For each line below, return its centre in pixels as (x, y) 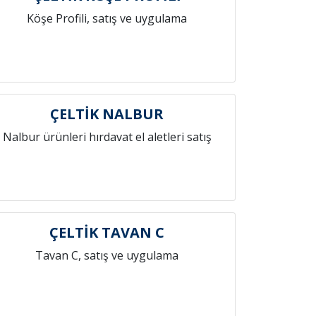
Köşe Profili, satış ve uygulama (107, 18)
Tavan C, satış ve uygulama (107, 255)
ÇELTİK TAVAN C (107, 232)
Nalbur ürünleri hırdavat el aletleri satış (107, 137)
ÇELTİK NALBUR (107, 114)
